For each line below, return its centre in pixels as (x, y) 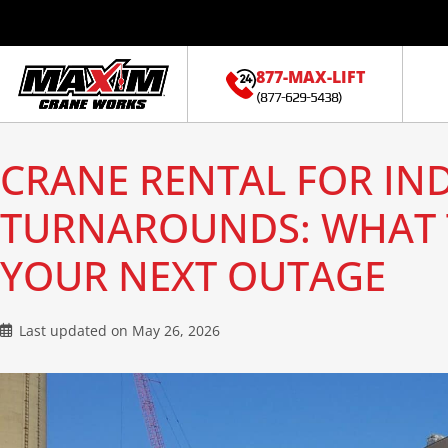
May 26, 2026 (176, 330)
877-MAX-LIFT (310, 77)
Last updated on (75, 330)
